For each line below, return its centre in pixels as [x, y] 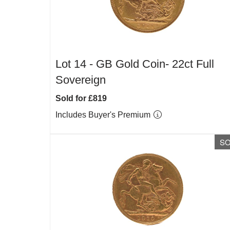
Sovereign [81, 80]
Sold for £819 [81, 98]
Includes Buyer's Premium [104, 115]
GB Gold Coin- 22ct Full [155, 64]
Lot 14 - [76, 64]
